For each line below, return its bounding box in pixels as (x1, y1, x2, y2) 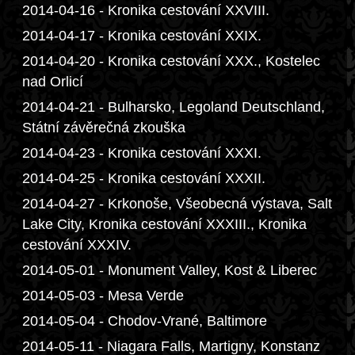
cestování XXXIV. (22, 237, 132, 253)
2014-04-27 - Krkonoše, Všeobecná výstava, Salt (22, 196, 332, 212)
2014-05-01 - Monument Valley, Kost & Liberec (22, 262, 317, 278)
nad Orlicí (22, 74, 83, 90)
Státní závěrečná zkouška (22, 120, 185, 136)
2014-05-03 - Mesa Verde (22, 288, 184, 303)
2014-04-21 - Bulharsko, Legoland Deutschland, (22, 99, 325, 115)
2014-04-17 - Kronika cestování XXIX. (22, 28, 261, 44)
